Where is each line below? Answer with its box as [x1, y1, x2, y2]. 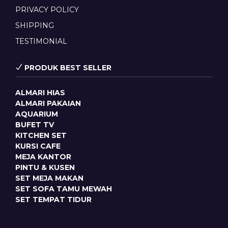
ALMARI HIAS [15, 88, 65, 97]
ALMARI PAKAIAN [15, 98, 81, 108]
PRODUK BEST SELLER [22, 63, 111, 72]
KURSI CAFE [15, 141, 61, 151]
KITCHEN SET [15, 130, 67, 140]
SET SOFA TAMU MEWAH [15, 184, 112, 193]
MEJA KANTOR [15, 152, 71, 161]
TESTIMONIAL [15, 36, 67, 46]
